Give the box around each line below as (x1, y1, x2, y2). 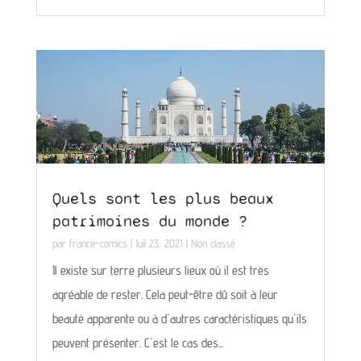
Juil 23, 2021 (135, 236, 183, 250)
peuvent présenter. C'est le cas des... (52, 334, 223, 351)
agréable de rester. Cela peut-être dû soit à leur (52, 286, 278, 302)
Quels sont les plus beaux (52, 188, 274, 209)
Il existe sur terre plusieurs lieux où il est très (52, 262, 269, 278)
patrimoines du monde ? (52, 210, 247, 231)
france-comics (68, 236, 127, 250)
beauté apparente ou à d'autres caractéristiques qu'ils (52, 310, 307, 326)
